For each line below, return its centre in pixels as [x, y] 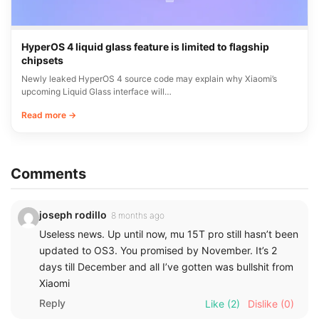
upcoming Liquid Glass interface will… [96, 91]
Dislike [263, 303]
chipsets [42, 60]
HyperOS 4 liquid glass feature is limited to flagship [145, 46]
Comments [48, 173]
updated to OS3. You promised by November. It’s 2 [158, 250]
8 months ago [138, 215]
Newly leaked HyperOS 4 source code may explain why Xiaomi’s [149, 78]
